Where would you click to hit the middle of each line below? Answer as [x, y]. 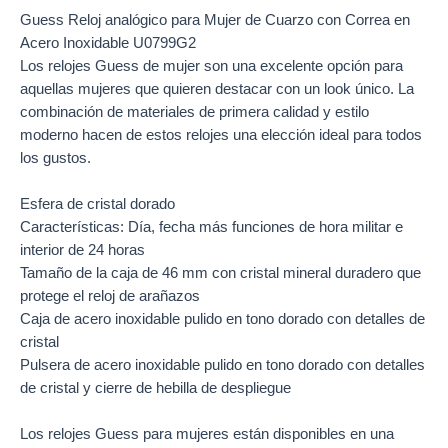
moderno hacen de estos [103, 134]
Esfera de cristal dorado [97, 204]
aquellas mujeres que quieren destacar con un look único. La [217, 88]
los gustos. [55, 157]
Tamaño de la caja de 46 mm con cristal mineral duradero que [220, 273]
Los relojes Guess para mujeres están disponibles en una [207, 434]
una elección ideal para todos [325, 134]
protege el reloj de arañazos [110, 296]
